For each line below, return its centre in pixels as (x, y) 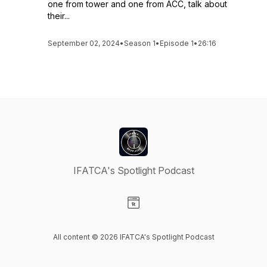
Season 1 (140, 43)
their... (59, 16)
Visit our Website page (181, 215)
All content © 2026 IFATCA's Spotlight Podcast (133, 237)
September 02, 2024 (84, 43)
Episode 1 (177, 43)
